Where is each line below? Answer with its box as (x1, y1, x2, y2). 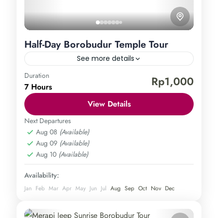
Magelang (80, 86, 112, 97)
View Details (87, 98, 131, 110)
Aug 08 (36, 127, 59, 137)
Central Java (36, 86, 75, 97)
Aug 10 (36, 149, 58, 160)
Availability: (24, 170, 59, 181)
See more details (77, 54, 134, 64)
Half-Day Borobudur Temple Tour (24, 37, 168, 52)
